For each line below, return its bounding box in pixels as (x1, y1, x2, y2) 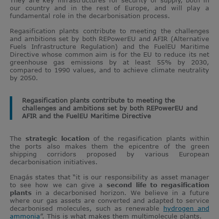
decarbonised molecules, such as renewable (10, 204, 163, 212)
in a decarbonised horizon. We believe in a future (32, 188, 209, 197)
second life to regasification (107, 180, 210, 189)
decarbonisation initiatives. (10, 157, 98, 166)
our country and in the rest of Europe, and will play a (10, 3, 209, 12)
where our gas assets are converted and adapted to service (10, 196, 209, 204)
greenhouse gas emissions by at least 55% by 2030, (10, 58, 209, 66)
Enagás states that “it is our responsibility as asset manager (10, 173, 209, 181)
